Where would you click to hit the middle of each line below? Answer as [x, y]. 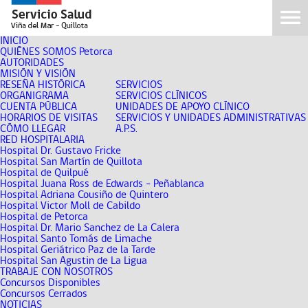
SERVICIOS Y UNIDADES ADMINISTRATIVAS [211, 118]
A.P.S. [126, 129]
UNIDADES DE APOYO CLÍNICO [183, 107]
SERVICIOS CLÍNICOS [161, 96]
